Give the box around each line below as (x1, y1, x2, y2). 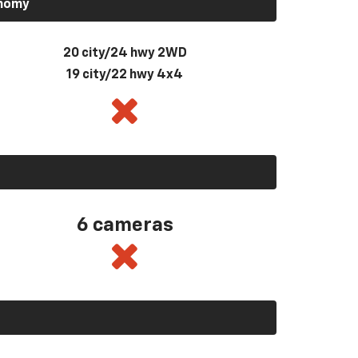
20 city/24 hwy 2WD (62, 46, 187, 60)
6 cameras (76, 215, 173, 235)
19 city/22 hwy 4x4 (66, 68, 183, 82)
